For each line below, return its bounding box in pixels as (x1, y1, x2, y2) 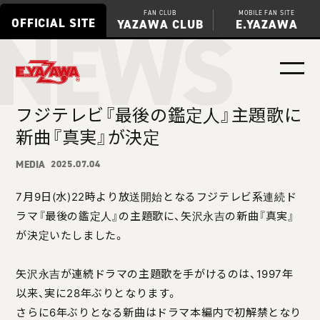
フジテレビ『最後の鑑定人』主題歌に (16, 101, 302, 127)
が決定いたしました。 (16, 227, 125, 243)
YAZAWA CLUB (116, 16, 204, 32)
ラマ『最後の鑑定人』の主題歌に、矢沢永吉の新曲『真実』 (16, 208, 295, 224)
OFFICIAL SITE (11, 15, 96, 31)
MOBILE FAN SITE (239, 9, 295, 17)
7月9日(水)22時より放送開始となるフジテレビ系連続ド (16, 189, 297, 204)
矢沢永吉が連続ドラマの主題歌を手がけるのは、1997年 (16, 266, 294, 281)
